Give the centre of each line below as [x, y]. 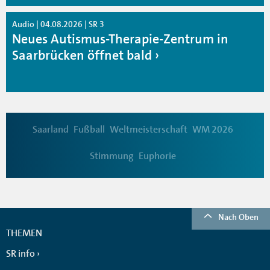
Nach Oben [238, 217]
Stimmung [111, 156]
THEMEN [24, 233]
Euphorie [157, 156]
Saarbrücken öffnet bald [83, 55]
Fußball [89, 129]
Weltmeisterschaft [148, 129]
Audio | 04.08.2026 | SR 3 [58, 24]
